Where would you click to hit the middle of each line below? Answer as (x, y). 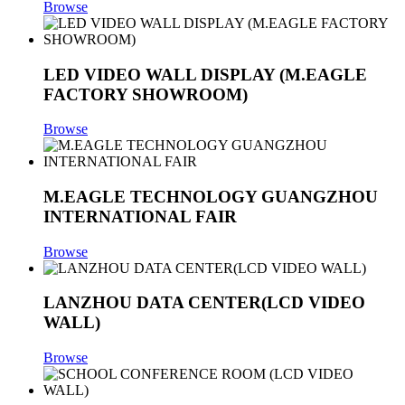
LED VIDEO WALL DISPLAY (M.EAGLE (205, 74)
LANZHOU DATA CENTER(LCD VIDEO (204, 303)
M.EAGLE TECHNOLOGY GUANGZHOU (211, 197)
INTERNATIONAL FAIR (140, 217)
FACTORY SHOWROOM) (146, 94)
